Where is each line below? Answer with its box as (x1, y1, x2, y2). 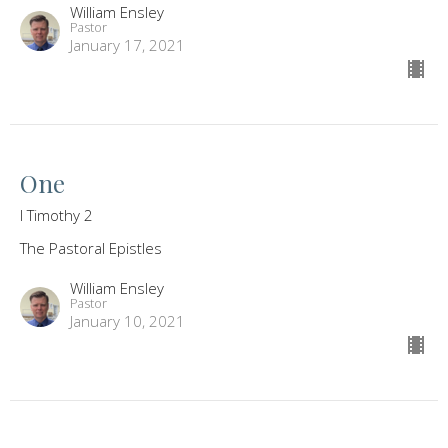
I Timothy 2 (20, 205, 93, 226)
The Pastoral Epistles (20, 238, 162, 259)
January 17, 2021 (70, 35, 185, 56)
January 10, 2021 (70, 311, 185, 332)
